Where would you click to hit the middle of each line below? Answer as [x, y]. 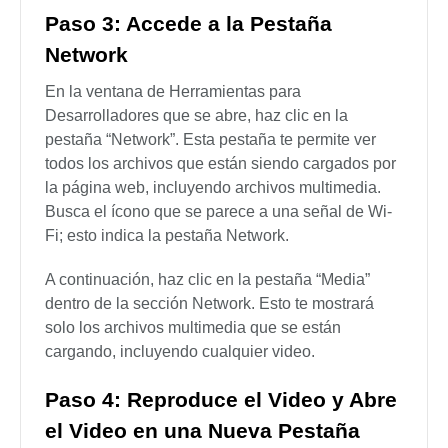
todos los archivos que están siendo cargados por [220, 163]
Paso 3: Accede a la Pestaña [188, 23]
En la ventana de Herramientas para [173, 91]
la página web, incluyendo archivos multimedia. [213, 187]
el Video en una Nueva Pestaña [202, 430]
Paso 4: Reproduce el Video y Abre [221, 399]
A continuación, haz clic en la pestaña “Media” [207, 279]
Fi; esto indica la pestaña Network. [167, 235]
